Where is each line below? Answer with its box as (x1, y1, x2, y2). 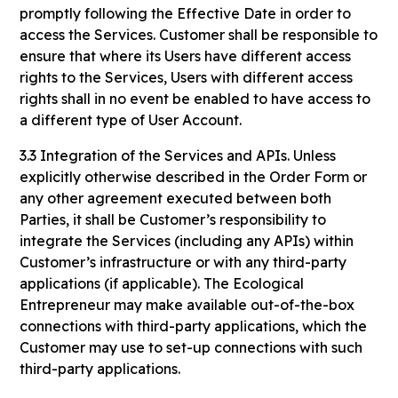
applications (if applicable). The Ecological (20, 275, 305, 292)
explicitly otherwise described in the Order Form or (20, 168, 368, 186)
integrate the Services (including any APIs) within (20, 232, 354, 250)
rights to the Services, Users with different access (20, 68, 354, 86)
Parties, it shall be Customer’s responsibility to (20, 211, 327, 228)
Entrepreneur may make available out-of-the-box (20, 296, 355, 314)
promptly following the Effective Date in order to (20, 4, 352, 22)
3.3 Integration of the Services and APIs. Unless (20, 147, 337, 164)
